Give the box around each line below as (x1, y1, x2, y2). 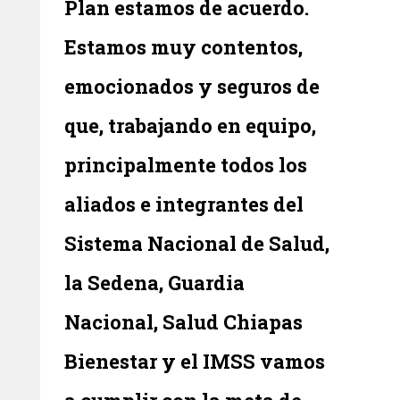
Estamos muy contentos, (64, 33, 304, 60)
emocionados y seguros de (64, 72, 321, 99)
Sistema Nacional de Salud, (64, 229, 330, 256)
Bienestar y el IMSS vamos (64, 347, 326, 374)
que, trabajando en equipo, (64, 112, 317, 138)
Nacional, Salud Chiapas (64, 308, 304, 335)
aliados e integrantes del (64, 190, 304, 217)
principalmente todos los (64, 151, 308, 178)
